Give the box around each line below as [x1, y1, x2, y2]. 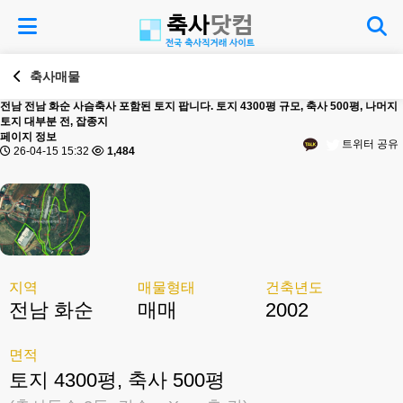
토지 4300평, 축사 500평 [9, 369, 225, 391]
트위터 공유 [342, 138, 399, 151]
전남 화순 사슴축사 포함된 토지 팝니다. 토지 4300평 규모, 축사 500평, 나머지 [24, 100, 398, 112]
